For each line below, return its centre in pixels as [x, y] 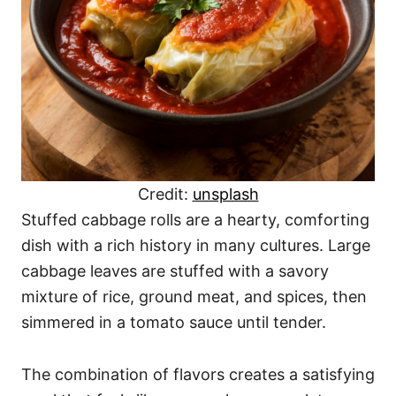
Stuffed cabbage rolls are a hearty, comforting [195, 220]
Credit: [165, 194]
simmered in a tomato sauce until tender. [174, 322]
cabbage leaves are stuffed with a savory [175, 271]
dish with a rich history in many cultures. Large [196, 245]
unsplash [225, 194]
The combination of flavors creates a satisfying [198, 374]
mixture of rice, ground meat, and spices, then [194, 297]
